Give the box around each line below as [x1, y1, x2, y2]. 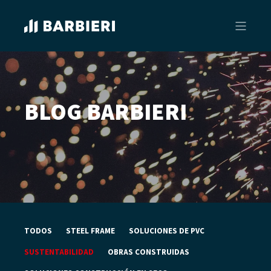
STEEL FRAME [66, 226, 115, 237]
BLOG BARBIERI [24, 98, 187, 128]
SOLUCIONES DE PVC [129, 226, 204, 237]
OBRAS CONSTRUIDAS [108, 247, 189, 258]
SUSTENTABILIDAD [24, 247, 94, 258]
